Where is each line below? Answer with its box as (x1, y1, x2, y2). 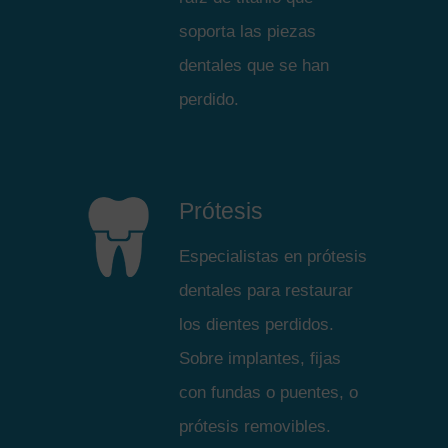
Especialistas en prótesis (179, 247, 368, 267)
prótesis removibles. (179, 417, 332, 437)
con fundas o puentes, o (179, 383, 359, 403)
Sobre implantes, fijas (179, 349, 342, 369)
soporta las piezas (179, 22, 317, 42)
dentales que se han (179, 56, 330, 76)
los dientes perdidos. (179, 315, 335, 335)
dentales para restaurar (179, 281, 354, 301)
